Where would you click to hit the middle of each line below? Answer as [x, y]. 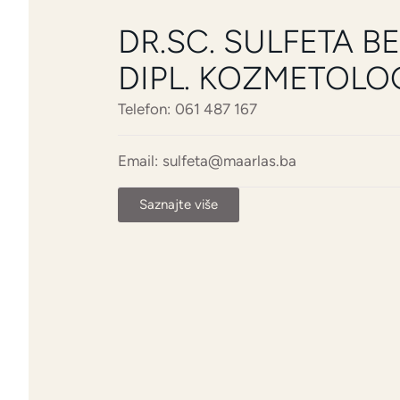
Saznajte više [179, 205]
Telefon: [144, 109]
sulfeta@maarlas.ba [229, 161]
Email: [138, 161]
